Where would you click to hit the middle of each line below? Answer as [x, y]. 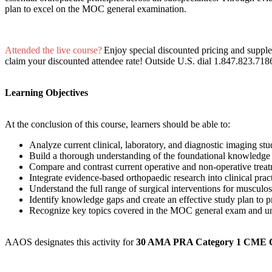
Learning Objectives [48, 93]
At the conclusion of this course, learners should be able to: [120, 124]
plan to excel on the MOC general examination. [98, 9]
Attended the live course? [53, 50]
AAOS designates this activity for [70, 242]
